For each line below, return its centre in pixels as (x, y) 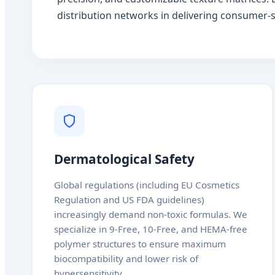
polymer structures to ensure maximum (140, 244)
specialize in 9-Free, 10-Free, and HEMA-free (151, 229)
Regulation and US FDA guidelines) (129, 199)
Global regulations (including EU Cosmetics (147, 185)
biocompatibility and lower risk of (126, 258)
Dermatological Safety (124, 159)
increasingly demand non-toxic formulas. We (151, 214)
